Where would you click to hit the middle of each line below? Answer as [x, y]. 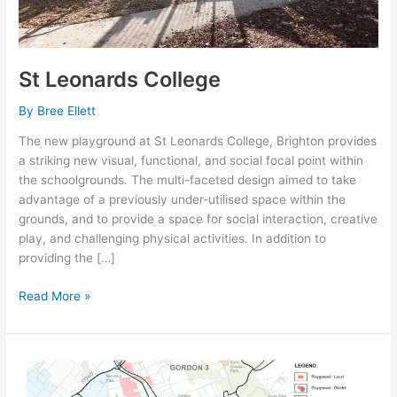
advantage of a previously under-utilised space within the [183, 200]
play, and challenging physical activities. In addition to [173, 239]
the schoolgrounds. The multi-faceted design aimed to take [188, 180]
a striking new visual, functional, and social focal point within [191, 161]
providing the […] [67, 258]
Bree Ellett [67, 110]
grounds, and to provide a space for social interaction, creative [198, 219]
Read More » [55, 296]
